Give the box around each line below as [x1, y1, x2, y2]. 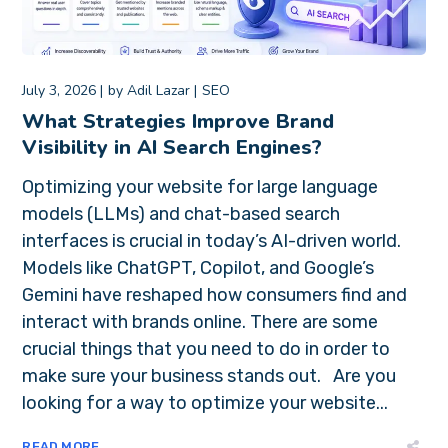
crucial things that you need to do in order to [22, 337, 391, 360]
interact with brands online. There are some [22, 310, 379, 333]
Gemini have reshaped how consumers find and [22, 283, 408, 306]
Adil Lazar [127, 80, 191, 100]
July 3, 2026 [22, 80, 97, 100]
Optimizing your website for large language [22, 175, 379, 198]
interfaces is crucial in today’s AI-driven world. [22, 229, 402, 252]
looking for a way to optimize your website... [22, 391, 389, 414]
